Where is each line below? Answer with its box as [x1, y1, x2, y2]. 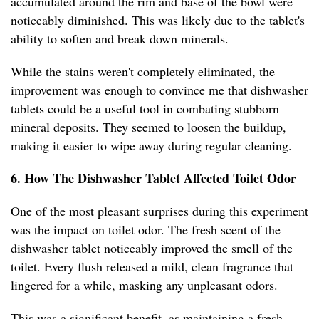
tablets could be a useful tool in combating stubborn [11, 100, 279, 117]
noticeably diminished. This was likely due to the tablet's [11, 11, 305, 29]
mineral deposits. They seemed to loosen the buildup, [11, 118, 286, 136]
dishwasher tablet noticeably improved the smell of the [11, 239, 293, 257]
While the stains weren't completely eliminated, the [11, 63, 275, 80]
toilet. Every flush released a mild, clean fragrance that [11, 258, 293, 276]
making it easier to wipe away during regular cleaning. [11, 137, 292, 155]
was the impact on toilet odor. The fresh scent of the [11, 221, 281, 239]
